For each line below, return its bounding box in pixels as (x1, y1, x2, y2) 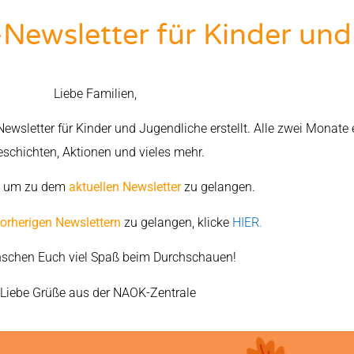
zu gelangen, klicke (121, 214, 232, 230)
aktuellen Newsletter (69, 179, 181, 195)
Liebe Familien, (53, 85, 140, 101)
